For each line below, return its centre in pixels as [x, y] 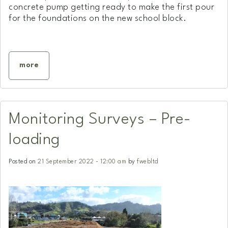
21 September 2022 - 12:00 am [82, 162]
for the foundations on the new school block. [97, 18]
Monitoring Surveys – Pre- [100, 119]
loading [34, 139]
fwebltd [148, 162]
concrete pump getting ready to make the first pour [111, 7]
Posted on [23, 162]
